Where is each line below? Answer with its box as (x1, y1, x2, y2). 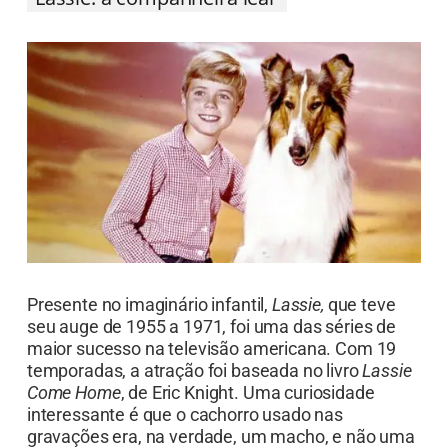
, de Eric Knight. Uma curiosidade (120, 405, 375, 427)
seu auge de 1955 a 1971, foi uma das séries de (26, 339, 396, 361)
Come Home (26, 405, 121, 427)
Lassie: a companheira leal (34, 7, 279, 35)
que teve (323, 317, 396, 339)
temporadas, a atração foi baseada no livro (26, 383, 363, 405)
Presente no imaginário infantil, (26, 317, 272, 339)
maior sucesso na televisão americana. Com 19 (26, 361, 397, 383)
